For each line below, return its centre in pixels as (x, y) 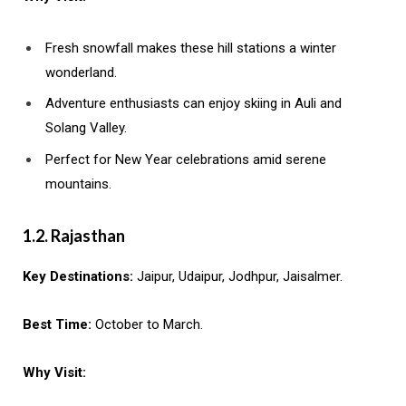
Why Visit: (54, 372)
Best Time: (57, 324)
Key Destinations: (78, 276)
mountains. (78, 184)
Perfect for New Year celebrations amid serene (186, 159)
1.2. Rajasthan (74, 235)
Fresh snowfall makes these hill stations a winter (191, 48)
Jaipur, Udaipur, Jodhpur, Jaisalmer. (238, 276)
